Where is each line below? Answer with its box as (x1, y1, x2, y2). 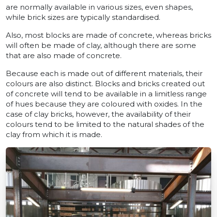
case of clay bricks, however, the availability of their (6, 109, 191, 119)
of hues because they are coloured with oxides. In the (6, 99, 202, 109)
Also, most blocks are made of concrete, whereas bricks (6, 31, 211, 40)
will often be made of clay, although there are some (6, 41, 196, 50)
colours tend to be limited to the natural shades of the (6, 120, 204, 129)
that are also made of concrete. (6, 51, 122, 61)
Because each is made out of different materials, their (6, 69, 202, 78)
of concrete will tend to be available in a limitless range (6, 89, 207, 99)
